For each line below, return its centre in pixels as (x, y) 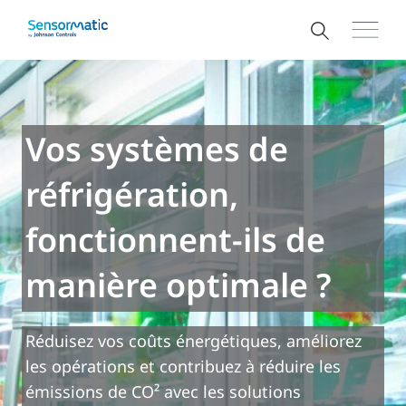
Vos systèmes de (157, 149)
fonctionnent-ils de (175, 240)
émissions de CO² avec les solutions (163, 391)
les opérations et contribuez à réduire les (183, 366)
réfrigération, (132, 194)
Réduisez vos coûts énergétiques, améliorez (193, 341)
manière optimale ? (179, 285)
